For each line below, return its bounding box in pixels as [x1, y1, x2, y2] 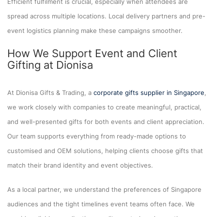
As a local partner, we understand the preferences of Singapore [7, 185, 201, 193]
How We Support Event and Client [7, 46, 177, 60]
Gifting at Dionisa [7, 58, 93, 71]
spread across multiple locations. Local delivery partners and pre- [7, 12, 205, 20]
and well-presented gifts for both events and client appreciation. [7, 117, 204, 125]
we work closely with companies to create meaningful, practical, [7, 103, 201, 111]
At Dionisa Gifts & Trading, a [7, 88, 93, 96]
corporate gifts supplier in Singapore [93, 88, 204, 96]
